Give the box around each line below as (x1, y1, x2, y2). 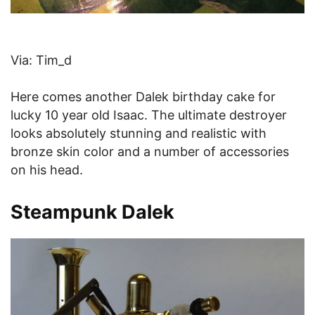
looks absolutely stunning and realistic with (11, 126, 266, 141)
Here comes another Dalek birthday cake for (11, 89, 276, 105)
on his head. (11, 162, 83, 178)
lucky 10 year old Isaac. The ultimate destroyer (11, 108, 287, 123)
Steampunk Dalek (11, 200, 174, 224)
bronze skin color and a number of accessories (11, 144, 289, 160)
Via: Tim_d (11, 53, 72, 68)
